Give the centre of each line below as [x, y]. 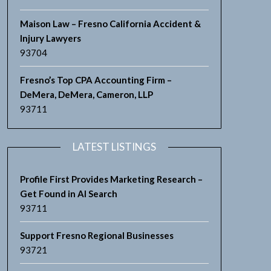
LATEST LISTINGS [114, 147]
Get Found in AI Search [68, 194]
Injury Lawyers [50, 38]
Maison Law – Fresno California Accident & [110, 24]
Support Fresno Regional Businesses [96, 235]
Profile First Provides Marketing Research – [111, 179]
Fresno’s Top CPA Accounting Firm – [96, 80]
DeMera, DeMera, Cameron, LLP [86, 94]
